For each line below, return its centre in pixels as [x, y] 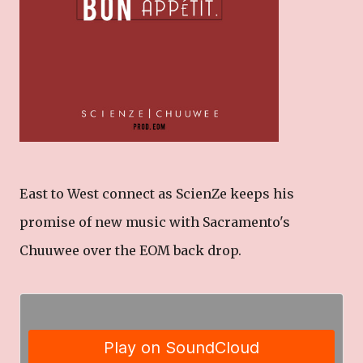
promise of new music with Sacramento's [155, 222]
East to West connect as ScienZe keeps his [157, 194]
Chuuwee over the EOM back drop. [130, 250]
